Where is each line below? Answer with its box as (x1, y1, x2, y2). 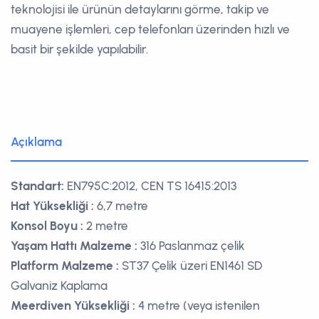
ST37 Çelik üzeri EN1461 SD (119, 258, 262, 273)
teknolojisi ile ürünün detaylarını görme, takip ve (11, 1, 269, 16)
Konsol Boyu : (11, 218, 83, 233)
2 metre (83, 218, 128, 233)
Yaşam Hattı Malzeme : (11, 238, 137, 253)
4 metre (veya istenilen (135, 298, 260, 313)
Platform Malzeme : (11, 258, 119, 273)
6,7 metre (94, 198, 148, 213)
